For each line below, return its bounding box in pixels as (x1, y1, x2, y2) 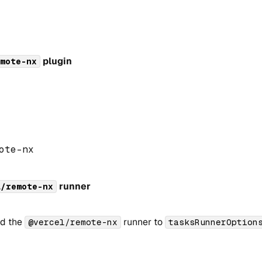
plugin (40, 55, 72, 68)
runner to (120, 215, 165, 228)
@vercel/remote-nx (27, 216, 118, 227)
